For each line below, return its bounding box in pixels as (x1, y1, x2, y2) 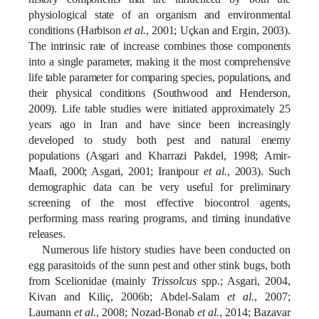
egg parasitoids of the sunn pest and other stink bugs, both (28, 258, 291, 271)
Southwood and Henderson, (156, 86, 291, 99)
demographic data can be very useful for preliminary (28, 180, 291, 193)
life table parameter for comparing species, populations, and (28, 70, 291, 83)
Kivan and (28, 290, 89, 303)
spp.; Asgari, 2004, (196, 274, 291, 287)
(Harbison (77, 23, 125, 36)
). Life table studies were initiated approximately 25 (51, 102, 291, 115)
